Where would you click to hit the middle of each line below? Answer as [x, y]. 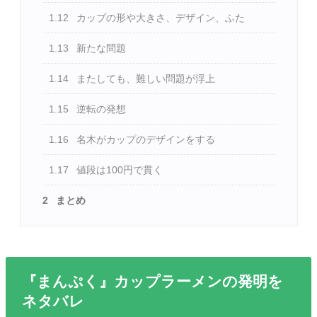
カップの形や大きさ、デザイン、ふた [160, 18]
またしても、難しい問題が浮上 [145, 79]
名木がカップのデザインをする [145, 140]
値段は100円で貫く [119, 170]
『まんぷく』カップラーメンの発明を [152, 282]
